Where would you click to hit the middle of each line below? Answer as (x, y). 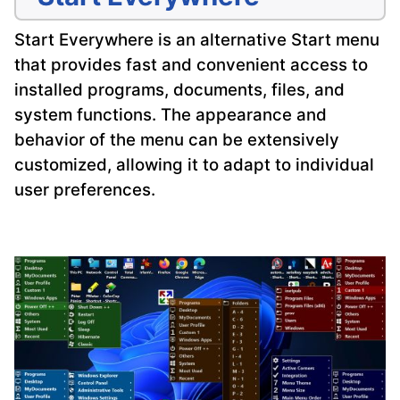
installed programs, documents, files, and (179, 90)
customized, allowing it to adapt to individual (194, 165)
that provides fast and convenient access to (191, 65)
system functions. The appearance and (171, 115)
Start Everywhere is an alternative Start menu (197, 40)
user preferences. (85, 190)
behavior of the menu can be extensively (177, 140)
